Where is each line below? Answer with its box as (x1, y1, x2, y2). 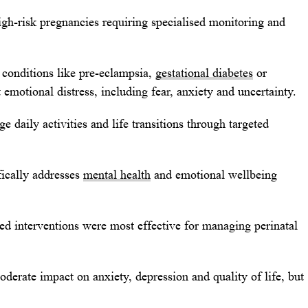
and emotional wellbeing (151, 168, 277, 182)
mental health (83, 168, 151, 182)
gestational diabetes (155, 66, 253, 80)
